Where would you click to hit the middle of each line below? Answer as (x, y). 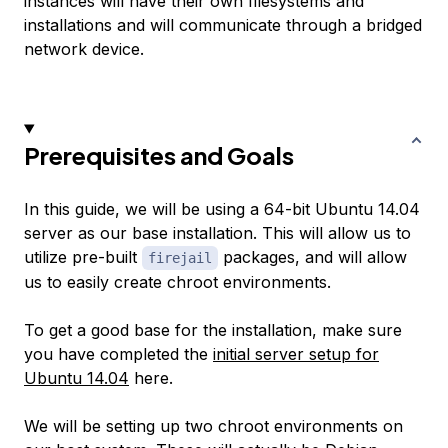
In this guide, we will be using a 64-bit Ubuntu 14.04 (222, 209)
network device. (84, 49)
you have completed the (118, 354)
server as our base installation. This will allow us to (217, 233)
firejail (180, 258)
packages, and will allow (312, 257)
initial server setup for (296, 354)
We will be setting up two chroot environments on (213, 426)
